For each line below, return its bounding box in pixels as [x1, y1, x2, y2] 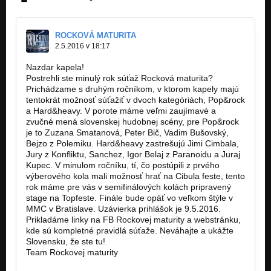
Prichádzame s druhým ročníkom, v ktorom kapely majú [26, 84, 239, 94]
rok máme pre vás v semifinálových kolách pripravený [26, 182, 231, 192]
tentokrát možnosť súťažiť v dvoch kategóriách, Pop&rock [26, 95, 245, 105]
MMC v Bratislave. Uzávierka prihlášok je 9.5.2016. [26, 204, 221, 214]
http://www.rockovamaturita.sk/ [26, 258, 143, 269]
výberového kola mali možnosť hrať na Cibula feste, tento [26, 171, 245, 181]
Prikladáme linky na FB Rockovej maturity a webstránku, [26, 215, 241, 225]
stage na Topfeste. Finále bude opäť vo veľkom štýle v [26, 193, 233, 203]
